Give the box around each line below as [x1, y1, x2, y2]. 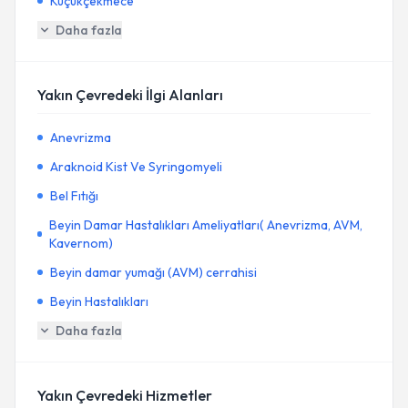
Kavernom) [49, 235, 114, 251]
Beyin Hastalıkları [50, 293, 148, 310]
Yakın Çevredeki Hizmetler [37, 386, 212, 404]
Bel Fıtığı [50, 188, 98, 204]
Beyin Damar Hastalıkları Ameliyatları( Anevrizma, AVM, [49, 217, 363, 233]
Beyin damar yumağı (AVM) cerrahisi [50, 264, 257, 280]
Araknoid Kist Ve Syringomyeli [50, 158, 222, 175]
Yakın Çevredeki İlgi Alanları [37, 86, 223, 104]
